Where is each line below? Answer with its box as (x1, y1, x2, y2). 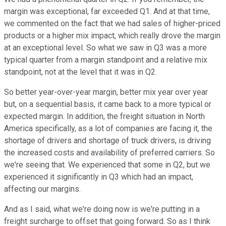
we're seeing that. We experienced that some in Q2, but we (4, 160, 210, 170)
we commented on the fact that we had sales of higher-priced (4, 19, 220, 29)
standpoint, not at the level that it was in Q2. (4, 67, 157, 77)
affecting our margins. (4, 184, 81, 194)
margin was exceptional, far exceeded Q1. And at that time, (4, 7, 210, 17)
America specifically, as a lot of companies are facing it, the (4, 124, 212, 134)
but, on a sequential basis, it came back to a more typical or (4, 99, 211, 109)
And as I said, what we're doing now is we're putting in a (4, 204, 200, 214)
